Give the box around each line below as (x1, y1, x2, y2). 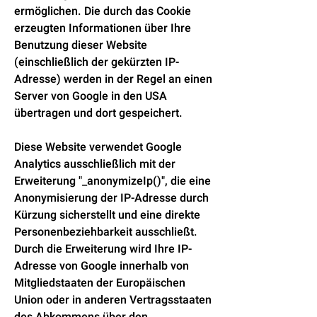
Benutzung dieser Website (14, 37, 147, 54)
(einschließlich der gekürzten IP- (14, 54, 179, 71)
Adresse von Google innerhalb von (14, 258, 189, 275)
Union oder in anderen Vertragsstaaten (14, 292, 212, 309)
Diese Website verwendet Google (14, 139, 182, 156)
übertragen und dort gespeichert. (14, 105, 183, 122)
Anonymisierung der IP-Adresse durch (14, 190, 209, 207)
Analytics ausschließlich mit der (14, 156, 175, 173)
